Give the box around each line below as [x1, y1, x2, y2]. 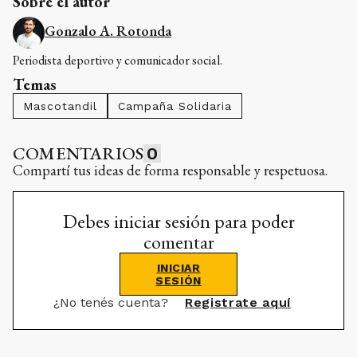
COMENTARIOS [13, 141, 144, 165]
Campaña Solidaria [118, 99, 232, 112]
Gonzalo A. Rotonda [45, 21, 171, 40]
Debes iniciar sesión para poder [62, 208, 295, 233]
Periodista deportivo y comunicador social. [13, 51, 222, 69]
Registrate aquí [185, 294, 291, 310]
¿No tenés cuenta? [53, 294, 173, 310]
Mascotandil [23, 99, 97, 112]
